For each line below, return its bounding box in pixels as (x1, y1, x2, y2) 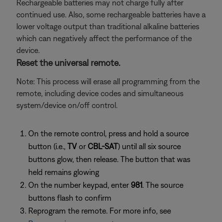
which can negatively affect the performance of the (16, 34, 192, 43)
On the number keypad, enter (28, 180, 131, 189)
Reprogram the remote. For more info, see (28, 206, 171, 215)
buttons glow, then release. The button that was (28, 155, 190, 164)
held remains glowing (28, 167, 99, 176)
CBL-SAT (88, 142, 118, 151)
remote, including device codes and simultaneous (16, 89, 183, 98)
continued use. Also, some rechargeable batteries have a (16, 10, 206, 19)
